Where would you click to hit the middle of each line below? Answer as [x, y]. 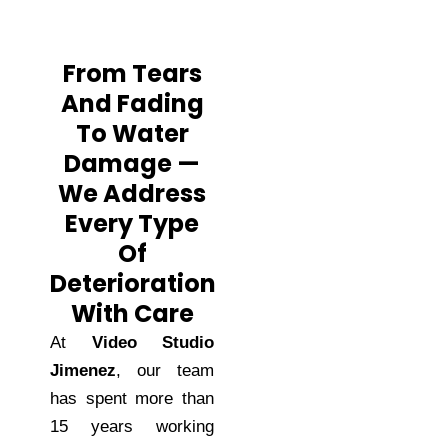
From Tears [132, 73]
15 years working [132, 426]
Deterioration [133, 283]
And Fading [132, 103]
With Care [132, 313]
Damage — [132, 163]
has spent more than [132, 398]
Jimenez [83, 370]
